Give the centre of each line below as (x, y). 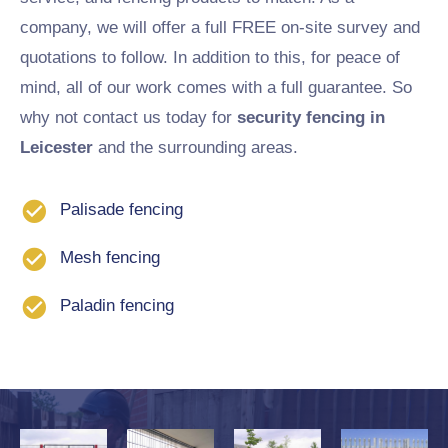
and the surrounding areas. (195, 148)
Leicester (56, 148)
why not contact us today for (128, 118)
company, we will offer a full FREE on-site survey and (220, 28)
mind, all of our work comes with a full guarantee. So (216, 88)
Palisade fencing (121, 210)
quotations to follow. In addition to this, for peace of (210, 58)
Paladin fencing (117, 306)
